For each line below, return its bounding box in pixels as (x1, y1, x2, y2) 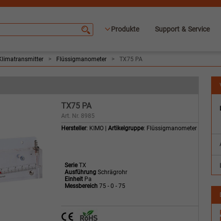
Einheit (65, 176, 83, 183)
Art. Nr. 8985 (61, 112, 95, 119)
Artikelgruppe (108, 125, 144, 132)
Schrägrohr (96, 169, 127, 176)
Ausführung (65, 169, 96, 176)
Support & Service (155, 25, 210, 33)
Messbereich (65, 183, 98, 189)
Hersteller (61, 125, 86, 132)
